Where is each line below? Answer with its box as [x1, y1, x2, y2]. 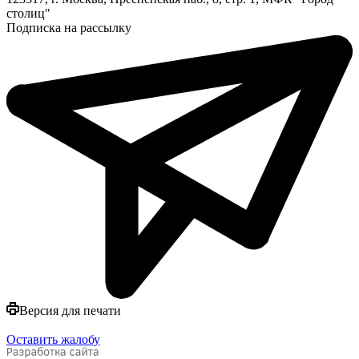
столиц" [6, 6, 50, 20]
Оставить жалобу [6, 332, 100, 346]
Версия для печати [19, 303, 121, 317]
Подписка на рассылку [6, 20, 131, 34]
